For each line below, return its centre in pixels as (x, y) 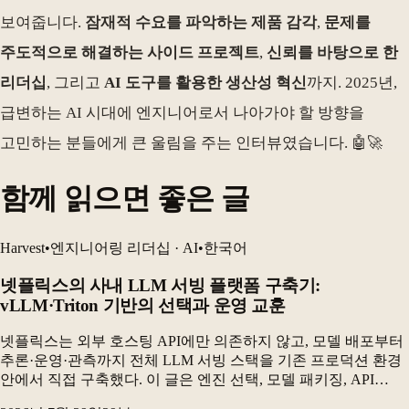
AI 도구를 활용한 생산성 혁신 (205, 82)
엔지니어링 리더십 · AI (124, 247)
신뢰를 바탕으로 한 (332, 52)
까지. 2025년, (352, 82)
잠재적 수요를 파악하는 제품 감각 (201, 22)
